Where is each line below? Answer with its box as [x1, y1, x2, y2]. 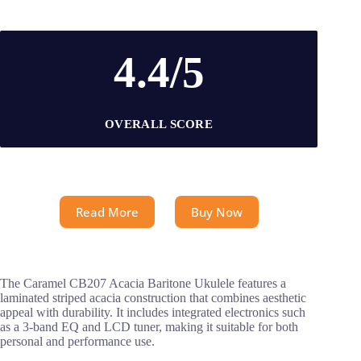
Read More [75, 203, 139, 220]
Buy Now [190, 203, 243, 220]
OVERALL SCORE [105, 117, 214, 131]
